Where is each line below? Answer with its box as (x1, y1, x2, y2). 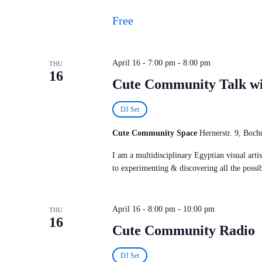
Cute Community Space (112, 129, 199, 137)
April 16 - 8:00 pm (112, 205, 175, 213)
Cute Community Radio (112, 223, 255, 238)
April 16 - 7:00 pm (112, 58, 175, 67)
